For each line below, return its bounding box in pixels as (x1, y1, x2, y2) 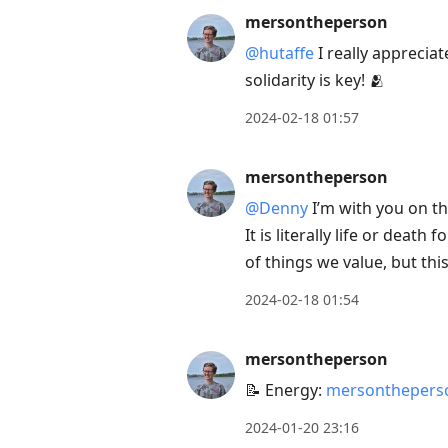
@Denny (245, 197, 308, 220)
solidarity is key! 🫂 (245, 69, 385, 92)
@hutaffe (245, 42, 314, 65)
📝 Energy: (245, 379, 326, 402)
